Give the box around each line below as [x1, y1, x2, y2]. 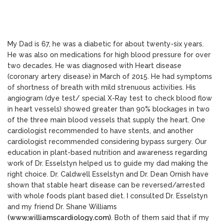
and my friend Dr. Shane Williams [7, 202, 117, 211]
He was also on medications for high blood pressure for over [7, 50, 211, 59]
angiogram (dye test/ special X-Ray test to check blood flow [7, 94, 212, 102]
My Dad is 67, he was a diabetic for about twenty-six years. [7, 39, 204, 48]
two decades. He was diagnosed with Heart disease [7, 61, 182, 70]
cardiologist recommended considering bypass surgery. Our [7, 137, 207, 146]
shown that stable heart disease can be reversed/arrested [7, 181, 205, 189]
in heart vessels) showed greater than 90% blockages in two [7, 105, 210, 113]
